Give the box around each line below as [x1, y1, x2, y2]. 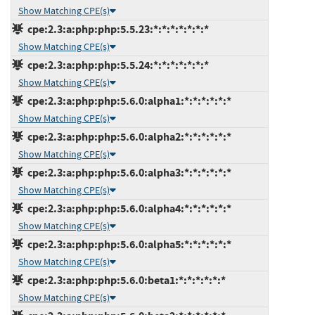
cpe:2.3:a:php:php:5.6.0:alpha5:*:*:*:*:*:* [23, 236, 231, 252]
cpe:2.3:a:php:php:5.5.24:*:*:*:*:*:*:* [23, 57, 209, 72]
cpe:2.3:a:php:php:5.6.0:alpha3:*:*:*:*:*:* [23, 165, 231, 180]
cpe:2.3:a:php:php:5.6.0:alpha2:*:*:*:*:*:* [23, 129, 231, 144]
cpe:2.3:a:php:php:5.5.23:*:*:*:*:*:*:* [23, 21, 209, 37]
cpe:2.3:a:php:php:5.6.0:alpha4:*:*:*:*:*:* [23, 200, 231, 216]
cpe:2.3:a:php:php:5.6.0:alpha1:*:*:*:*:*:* [23, 93, 231, 108]
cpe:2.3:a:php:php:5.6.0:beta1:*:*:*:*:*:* [23, 272, 226, 288]
